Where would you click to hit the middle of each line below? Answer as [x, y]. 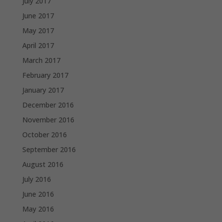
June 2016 [38, 194]
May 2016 [38, 209]
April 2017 [38, 45]
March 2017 [41, 60]
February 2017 [45, 75]
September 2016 [49, 149]
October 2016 [44, 134]
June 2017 [38, 15]
